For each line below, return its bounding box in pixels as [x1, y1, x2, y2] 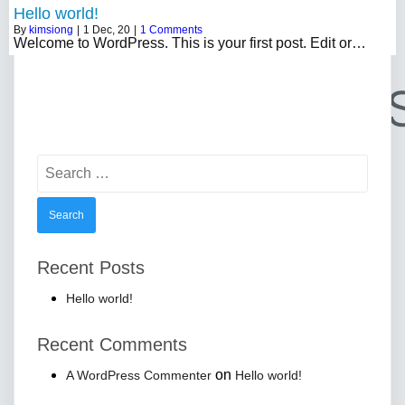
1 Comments [140, 23, 202, 36]
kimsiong [29, 23, 73, 36]
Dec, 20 [92, 23, 130, 36]
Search [36, 152, 82, 168]
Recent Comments [37, 334, 187, 354]
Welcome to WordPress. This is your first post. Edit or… [14, 34, 366, 51]
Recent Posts [37, 257, 145, 278]
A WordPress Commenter [66, 367, 212, 382]
